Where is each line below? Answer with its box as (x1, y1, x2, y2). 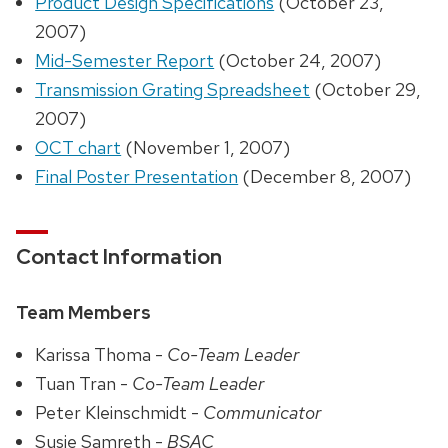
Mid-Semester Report (35, 49, 215, 73)
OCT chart (35, 136, 122, 160)
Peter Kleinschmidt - (35, 400, 204, 424)
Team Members (16, 301, 151, 325)
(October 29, (310, 78, 422, 102)
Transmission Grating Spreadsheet (35, 78, 311, 102)
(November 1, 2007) (121, 136, 291, 160)
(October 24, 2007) (214, 49, 382, 73)
